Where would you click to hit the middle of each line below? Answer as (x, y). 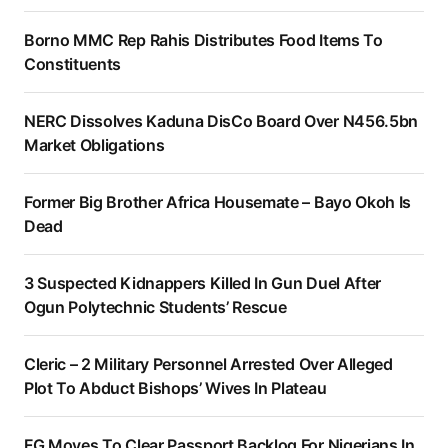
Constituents (73, 64)
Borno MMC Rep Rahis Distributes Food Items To (203, 40)
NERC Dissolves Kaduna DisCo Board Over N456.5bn (221, 121)
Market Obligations (94, 145)
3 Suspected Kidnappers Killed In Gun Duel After (202, 283)
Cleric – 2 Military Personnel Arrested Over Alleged (208, 364)
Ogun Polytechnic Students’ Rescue (155, 307)
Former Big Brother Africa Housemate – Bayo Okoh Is (217, 202)
